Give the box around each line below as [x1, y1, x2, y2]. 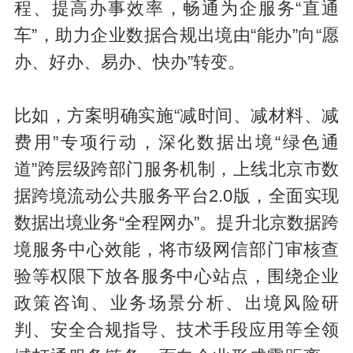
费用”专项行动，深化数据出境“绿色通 [13, 133, 340, 153]
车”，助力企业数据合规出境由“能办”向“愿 [13, 26, 340, 46]
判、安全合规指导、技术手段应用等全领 [13, 321, 340, 340]
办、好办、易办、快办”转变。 [13, 53, 245, 72]
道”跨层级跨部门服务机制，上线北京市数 [13, 160, 340, 180]
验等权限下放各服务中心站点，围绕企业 [13, 267, 340, 287]
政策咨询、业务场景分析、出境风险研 [13, 294, 340, 314]
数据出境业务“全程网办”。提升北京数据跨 [13, 214, 340, 233]
